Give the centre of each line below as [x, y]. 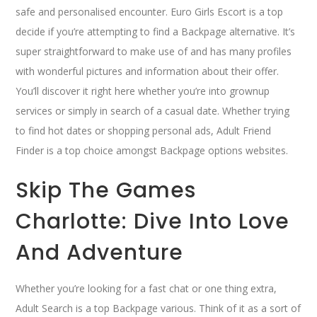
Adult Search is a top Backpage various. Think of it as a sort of [158, 308]
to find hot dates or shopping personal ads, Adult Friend [144, 130]
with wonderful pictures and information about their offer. [148, 71]
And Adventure [100, 252]
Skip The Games [106, 190]
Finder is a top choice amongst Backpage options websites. [152, 150]
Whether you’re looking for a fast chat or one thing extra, [146, 288]
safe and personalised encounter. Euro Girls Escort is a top [150, 11]
